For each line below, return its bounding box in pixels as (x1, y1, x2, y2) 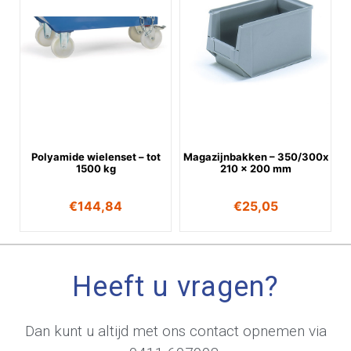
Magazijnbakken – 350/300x (183, 150, 328, 163)
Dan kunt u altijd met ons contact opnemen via (24, 321, 327, 340)
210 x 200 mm (219, 161, 291, 175)
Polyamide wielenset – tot (31, 150, 161, 163)
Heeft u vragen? (71, 270, 280, 303)
